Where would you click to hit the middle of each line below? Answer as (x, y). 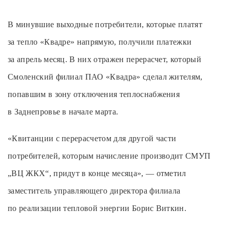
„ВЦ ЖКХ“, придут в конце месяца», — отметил (97, 174)
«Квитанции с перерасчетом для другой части (92, 139)
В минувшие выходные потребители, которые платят (105, 24)
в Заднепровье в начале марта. (63, 111)
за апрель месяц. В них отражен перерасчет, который (105, 59)
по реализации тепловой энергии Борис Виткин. (97, 208)
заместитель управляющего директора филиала (94, 191)
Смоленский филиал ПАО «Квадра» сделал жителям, (105, 76)
